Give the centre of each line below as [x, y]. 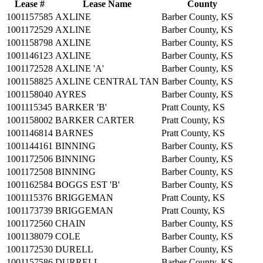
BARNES [74, 133]
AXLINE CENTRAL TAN [107, 81]
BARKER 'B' [81, 107]
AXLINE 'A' [80, 68]
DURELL [74, 249]
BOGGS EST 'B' [87, 184]
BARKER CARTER [95, 120]
